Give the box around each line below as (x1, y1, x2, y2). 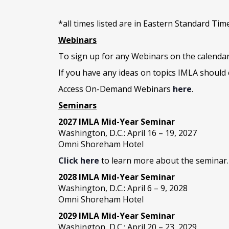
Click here (58, 155, 99, 166)
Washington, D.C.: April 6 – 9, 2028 (58, 182, 188, 194)
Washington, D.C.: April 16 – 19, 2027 (58, 127, 197, 139)
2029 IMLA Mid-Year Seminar (58, 210, 175, 221)
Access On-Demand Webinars (58, 83, 173, 95)
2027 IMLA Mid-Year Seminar (58, 116, 175, 127)
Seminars (58, 100, 97, 111)
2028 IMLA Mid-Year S (58, 171, 145, 182)
